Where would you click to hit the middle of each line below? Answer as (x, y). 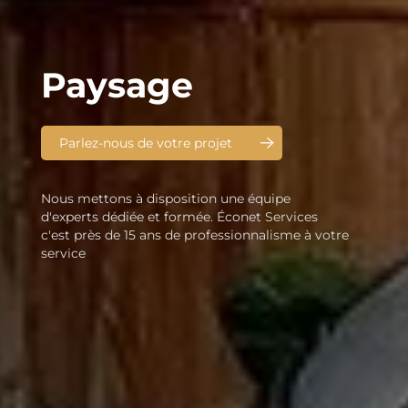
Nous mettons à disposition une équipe (165, 198)
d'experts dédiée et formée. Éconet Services (179, 216)
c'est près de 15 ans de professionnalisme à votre (194, 235)
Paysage (117, 86)
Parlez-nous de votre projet (145, 143)
